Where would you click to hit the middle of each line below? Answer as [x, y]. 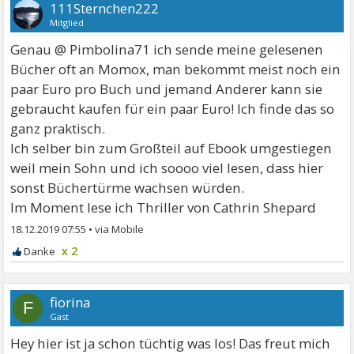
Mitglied [67, 23]
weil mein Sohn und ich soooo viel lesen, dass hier [167, 168]
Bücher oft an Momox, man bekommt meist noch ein [176, 70]
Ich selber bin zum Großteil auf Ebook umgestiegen [171, 149]
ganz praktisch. [58, 129]
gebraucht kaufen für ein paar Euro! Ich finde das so [173, 109]
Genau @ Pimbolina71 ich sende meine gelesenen [167, 50]
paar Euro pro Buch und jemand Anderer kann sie [167, 89]
